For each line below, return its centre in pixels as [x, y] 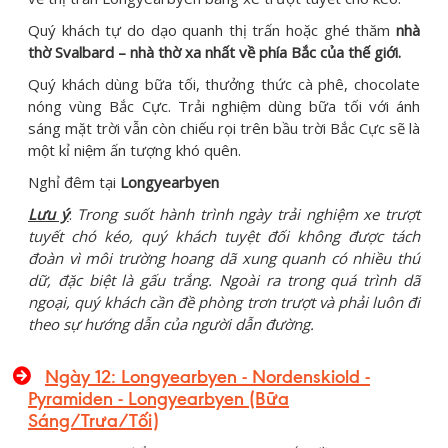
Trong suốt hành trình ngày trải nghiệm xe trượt [249, 213]
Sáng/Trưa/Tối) [93, 420]
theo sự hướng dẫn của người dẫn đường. [171, 323]
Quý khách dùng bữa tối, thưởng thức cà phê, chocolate [224, 83]
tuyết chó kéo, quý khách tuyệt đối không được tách [224, 235]
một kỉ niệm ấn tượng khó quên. [134, 149]
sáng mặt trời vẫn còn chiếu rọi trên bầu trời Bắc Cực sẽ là [224, 127]
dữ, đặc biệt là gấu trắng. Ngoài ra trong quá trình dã [224, 279]
